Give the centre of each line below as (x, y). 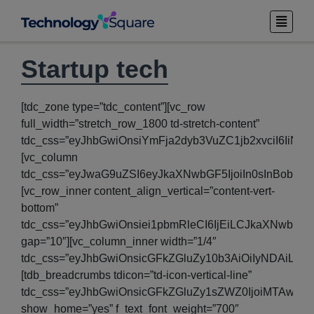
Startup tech (95, 69)
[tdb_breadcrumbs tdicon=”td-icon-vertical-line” (136, 275)
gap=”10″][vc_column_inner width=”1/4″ (119, 241)
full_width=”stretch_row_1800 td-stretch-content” (140, 123)
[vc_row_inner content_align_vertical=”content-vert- (148, 191)
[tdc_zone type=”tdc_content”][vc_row (113, 107)
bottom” (40, 207)
